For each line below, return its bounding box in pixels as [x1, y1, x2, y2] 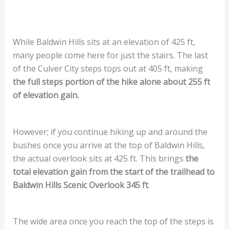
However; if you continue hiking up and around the [12, 126, 208, 138]
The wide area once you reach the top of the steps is [12, 216, 214, 227]
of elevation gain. [12, 89, 79, 101]
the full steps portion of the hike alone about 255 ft [12, 76, 210, 88]
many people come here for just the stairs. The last [12, 50, 208, 61]
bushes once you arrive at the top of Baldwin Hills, [12, 139, 205, 151]
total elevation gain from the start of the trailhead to [12, 166, 215, 177]
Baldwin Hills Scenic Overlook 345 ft [12, 179, 148, 191]
